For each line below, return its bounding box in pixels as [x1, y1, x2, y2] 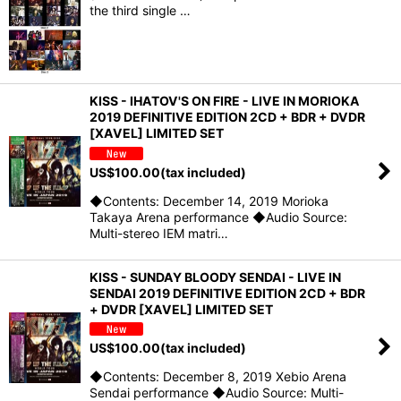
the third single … [90, 3, 191, 19]
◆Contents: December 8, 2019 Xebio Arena [90, 369, 346, 385]
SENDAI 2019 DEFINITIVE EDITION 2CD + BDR [90, 285, 365, 301]
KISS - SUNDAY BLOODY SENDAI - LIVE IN [90, 269, 341, 285]
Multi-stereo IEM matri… [90, 225, 228, 241]
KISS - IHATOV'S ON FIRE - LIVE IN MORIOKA [90, 92, 360, 108]
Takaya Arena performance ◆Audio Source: [90, 209, 347, 225]
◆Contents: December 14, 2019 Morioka [90, 192, 328, 209]
